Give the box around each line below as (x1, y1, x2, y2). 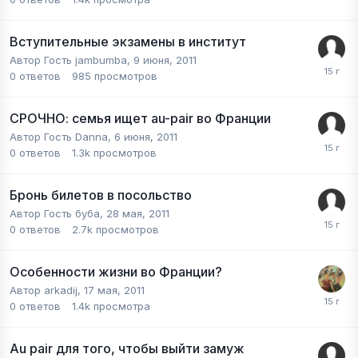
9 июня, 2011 (133, 54, 197, 66)
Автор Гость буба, (10, 207, 106, 220)
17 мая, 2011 (84, 284, 145, 296)
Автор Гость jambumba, (10, 54, 133, 66)
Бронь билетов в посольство (10, 187, 192, 203)
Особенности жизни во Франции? (10, 264, 222, 280)
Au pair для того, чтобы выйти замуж (10, 340, 245, 356)
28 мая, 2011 (106, 207, 169, 220)
